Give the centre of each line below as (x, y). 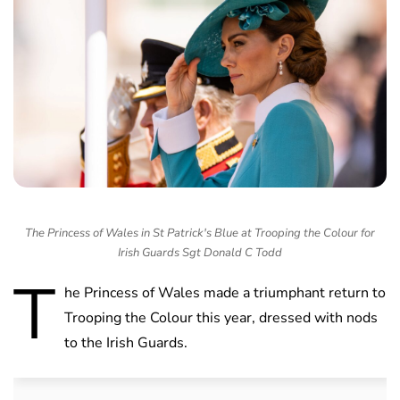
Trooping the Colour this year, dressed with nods (221, 318)
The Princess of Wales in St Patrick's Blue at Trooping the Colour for (200, 233)
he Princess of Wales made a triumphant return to (225, 293)
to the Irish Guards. (126, 343)
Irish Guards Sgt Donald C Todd (200, 253)
